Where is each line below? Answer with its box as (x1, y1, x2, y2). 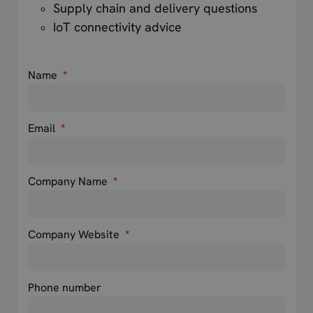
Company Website (28, 227, 122, 242)
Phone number (28, 280, 101, 296)
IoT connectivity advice (53, 19, 182, 36)
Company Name (28, 174, 110, 189)
